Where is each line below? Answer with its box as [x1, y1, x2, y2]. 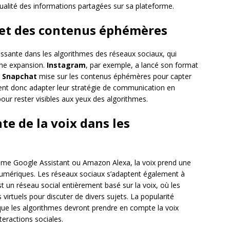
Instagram [47, 60, 86, 70]
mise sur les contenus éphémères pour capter [37, 71, 191, 82]
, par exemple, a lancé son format [86, 60, 198, 70]
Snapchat [2, 71, 37, 82]
